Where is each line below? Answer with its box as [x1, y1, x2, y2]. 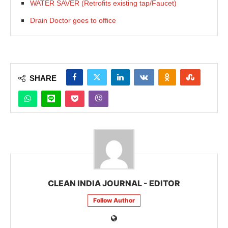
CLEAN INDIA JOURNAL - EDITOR [48, 178, 180, 188]
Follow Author [93, 196, 135, 204]
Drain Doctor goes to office [30, 16, 116, 24]
